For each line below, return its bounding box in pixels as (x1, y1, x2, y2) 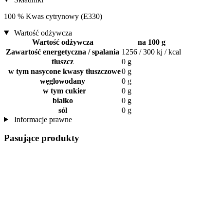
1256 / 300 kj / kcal (122, 47, 181, 56)
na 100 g (137, 37, 165, 46)
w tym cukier (39, 86, 86, 95)
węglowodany (40, 76, 85, 85)
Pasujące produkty (4, 133, 79, 144)
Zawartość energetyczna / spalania (6, 47, 119, 56)
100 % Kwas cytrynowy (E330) (4, 12, 102, 20)
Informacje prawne (12, 115, 72, 124)
